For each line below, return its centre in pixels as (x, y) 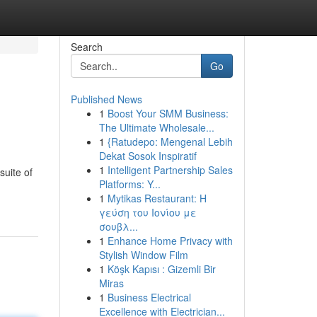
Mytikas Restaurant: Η (157, 198)
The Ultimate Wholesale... (156, 127)
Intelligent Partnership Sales (170, 170)
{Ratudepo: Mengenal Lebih (170, 142)
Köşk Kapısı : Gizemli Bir (161, 269)
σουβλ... (118, 226)
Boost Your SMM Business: (168, 113)
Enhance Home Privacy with (170, 241)
